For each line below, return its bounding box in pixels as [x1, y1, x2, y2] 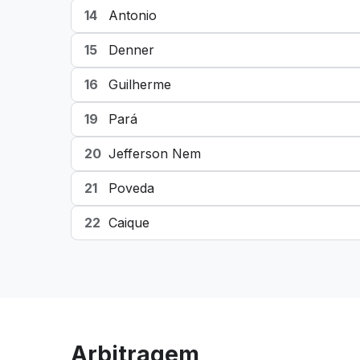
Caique [108, 215, 149, 231]
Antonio [108, 7, 157, 23]
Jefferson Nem [108, 145, 201, 162]
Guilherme [108, 76, 171, 92]
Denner [108, 42, 154, 58]
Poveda [108, 180, 154, 196]
